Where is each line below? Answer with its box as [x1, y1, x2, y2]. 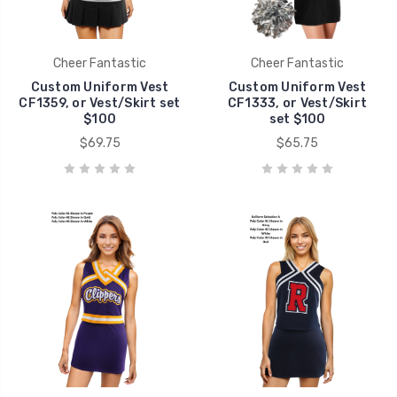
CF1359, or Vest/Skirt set [19, 95, 181, 111]
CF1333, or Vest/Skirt [227, 95, 368, 111]
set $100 [269, 111, 326, 127]
